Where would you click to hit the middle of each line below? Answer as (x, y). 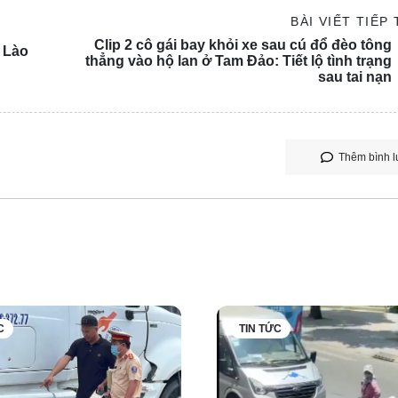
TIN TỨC (260, 329)
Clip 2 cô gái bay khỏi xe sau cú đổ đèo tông (243, 45)
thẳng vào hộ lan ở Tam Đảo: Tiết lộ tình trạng (238, 61)
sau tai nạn (354, 77)
